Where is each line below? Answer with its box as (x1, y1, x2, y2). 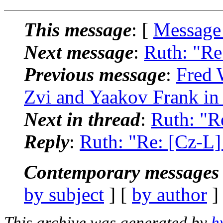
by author (132, 183, 207, 205)
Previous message (24, 63, 166, 85)
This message (24, 18, 131, 40)
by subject (24, 183, 104, 205)
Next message (24, 41, 133, 63)
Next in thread (24, 108, 140, 130)
